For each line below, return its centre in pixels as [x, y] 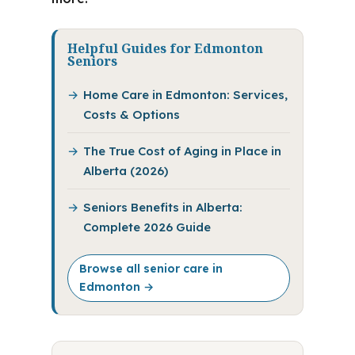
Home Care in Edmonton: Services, [185, 95]
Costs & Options [131, 115]
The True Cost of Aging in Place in [182, 151]
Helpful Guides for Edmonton [165, 48]
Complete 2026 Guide [147, 227]
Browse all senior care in [151, 269]
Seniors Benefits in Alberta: [162, 207]
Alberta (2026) [125, 171]
